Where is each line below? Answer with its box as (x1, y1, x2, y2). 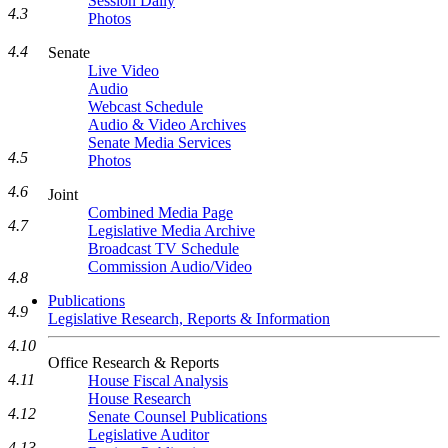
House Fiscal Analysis (88, 372, 228, 389)
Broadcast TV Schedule (88, 240, 239, 257)
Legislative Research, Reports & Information (48, 310, 330, 327)
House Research (88, 390, 191, 407)
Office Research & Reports (48, 354, 219, 371)
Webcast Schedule (88, 98, 203, 115)
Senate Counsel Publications (88, 408, 267, 425)
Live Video (88, 62, 159, 79)
